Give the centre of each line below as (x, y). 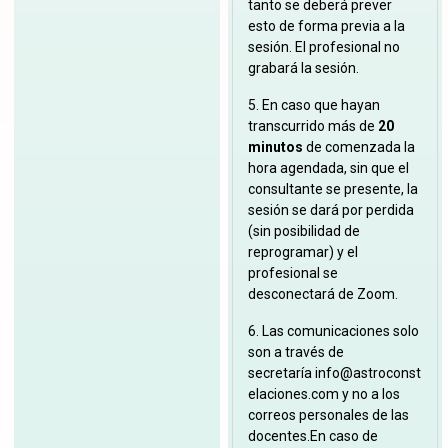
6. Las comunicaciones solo (334, 331)
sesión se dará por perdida (331, 210)
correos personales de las (329, 415)
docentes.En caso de (313, 436)
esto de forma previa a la (327, 26)
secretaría (282, 373)
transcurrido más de (313, 126)
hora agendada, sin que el (329, 168)
